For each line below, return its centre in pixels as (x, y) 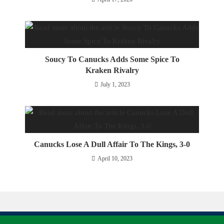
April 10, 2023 (115, 158)
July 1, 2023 (115, 84)
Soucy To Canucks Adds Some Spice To (112, 59)
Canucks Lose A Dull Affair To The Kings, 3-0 (112, 144)
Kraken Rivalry (112, 70)
